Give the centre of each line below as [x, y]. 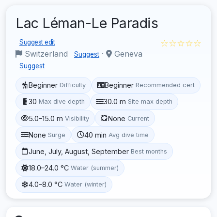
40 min [96, 135]
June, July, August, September [79, 151]
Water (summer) [95, 168]
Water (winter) [86, 185]
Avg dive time [129, 135]
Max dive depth [62, 102]
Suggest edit [37, 42]
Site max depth [150, 102]
